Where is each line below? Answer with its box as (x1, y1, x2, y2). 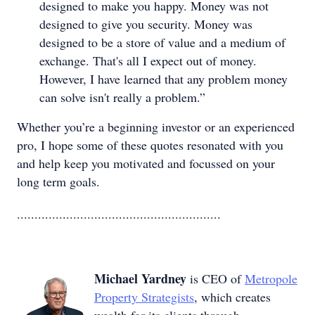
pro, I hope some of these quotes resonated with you (17, 136, 283, 153)
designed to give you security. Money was (39, 15, 252, 32)
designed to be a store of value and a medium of (39, 34, 285, 51)
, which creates (194, 288, 271, 305)
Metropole (245, 270, 297, 287)
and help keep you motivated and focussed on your (17, 155, 275, 172)
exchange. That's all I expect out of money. (39, 52, 257, 69)
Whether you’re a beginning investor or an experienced (17, 118, 295, 135)
